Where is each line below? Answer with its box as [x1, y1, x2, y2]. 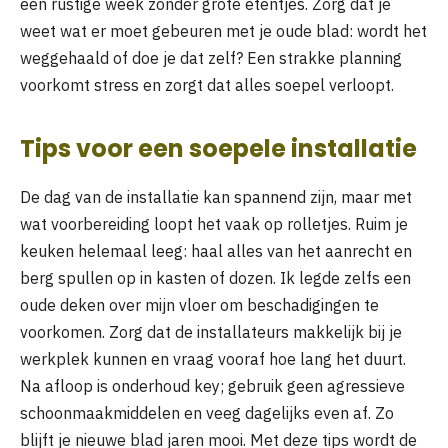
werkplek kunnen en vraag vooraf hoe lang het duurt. [20, 348, 406, 369]
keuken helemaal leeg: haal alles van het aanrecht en [20, 240, 412, 261]
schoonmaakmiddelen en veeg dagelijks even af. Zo [20, 402, 394, 423]
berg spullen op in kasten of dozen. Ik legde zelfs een [20, 267, 411, 288]
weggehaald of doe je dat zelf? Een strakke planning [20, 47, 402, 68]
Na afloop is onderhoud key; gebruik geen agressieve [20, 375, 405, 396]
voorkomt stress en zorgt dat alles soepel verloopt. [20, 74, 394, 95]
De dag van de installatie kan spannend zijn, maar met [20, 186, 412, 207]
